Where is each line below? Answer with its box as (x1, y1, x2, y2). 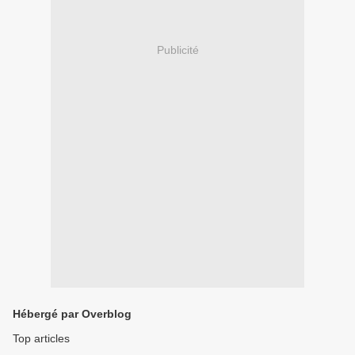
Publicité (156, 43, 199, 56)
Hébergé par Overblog (13, 307, 132, 321)
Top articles (13, 332, 70, 345)
